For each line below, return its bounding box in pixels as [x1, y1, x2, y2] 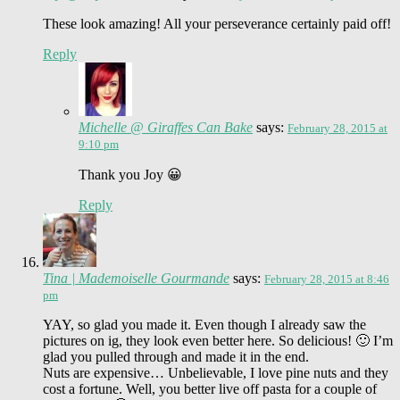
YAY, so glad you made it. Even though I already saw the [43, 316, 366, 332]
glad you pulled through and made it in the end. [43, 348, 309, 364]
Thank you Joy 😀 [79, 166, 182, 182]
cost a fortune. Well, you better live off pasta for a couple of [43, 380, 377, 396]
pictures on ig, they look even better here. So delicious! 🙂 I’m [43, 332, 393, 348]
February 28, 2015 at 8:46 [264, 271, 389, 286]
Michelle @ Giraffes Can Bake [79, 119, 253, 135]
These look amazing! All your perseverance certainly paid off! [43, 15, 391, 31]
